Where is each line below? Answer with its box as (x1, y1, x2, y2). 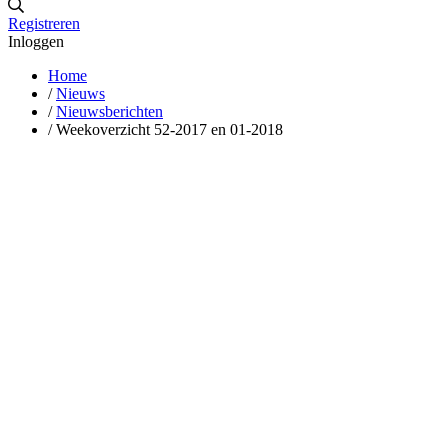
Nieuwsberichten (56, 102, 163, 120)
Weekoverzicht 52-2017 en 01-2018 (56, 120, 283, 138)
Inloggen (8, 32, 64, 50)
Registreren (8, 14, 80, 32)
